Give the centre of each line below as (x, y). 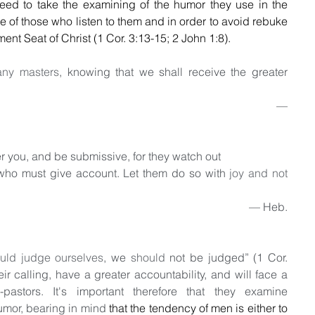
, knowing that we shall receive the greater (173, 71)
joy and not (258, 173)
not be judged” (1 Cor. (226, 257)
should (148, 257)
